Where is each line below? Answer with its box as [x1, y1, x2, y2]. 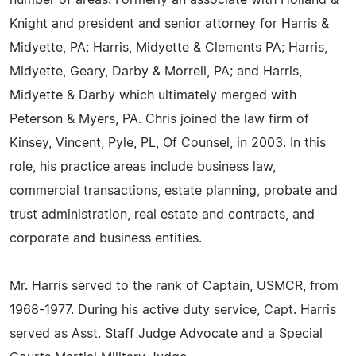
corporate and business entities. [10, 232, 202, 245]
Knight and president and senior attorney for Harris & [10, 17, 329, 30]
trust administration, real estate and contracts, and [10, 208, 315, 221]
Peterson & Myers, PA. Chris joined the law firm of [10, 113, 309, 126]
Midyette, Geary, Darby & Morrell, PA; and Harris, [10, 65, 302, 78]
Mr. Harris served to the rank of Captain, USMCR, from [10, 280, 339, 292]
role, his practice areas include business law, [10, 161, 276, 173]
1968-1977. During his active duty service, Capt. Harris [10, 304, 336, 316]
